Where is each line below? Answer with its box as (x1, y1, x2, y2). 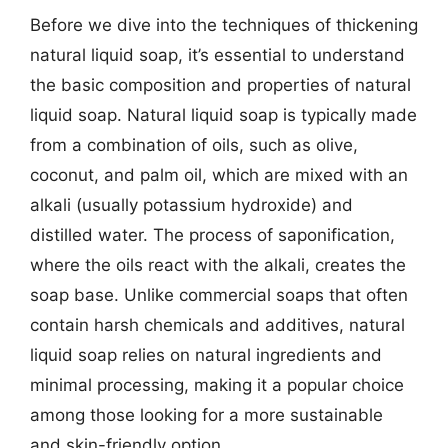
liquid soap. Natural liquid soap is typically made (30, 105, 417, 125)
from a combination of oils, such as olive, (30, 135, 358, 155)
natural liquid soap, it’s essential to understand (30, 45, 405, 65)
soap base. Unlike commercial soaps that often (30, 285, 408, 305)
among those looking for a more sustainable (30, 405, 383, 425)
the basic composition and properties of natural (30, 75, 411, 95)
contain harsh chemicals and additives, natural (30, 315, 405, 335)
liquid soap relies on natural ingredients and (30, 345, 382, 365)
